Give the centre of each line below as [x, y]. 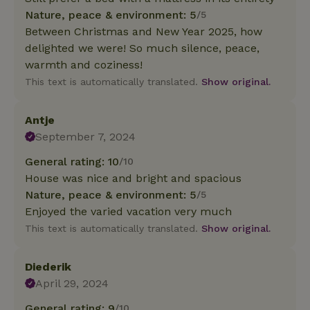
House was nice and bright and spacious [133, 178]
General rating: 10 [72, 161]
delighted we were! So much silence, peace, [142, 48]
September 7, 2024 [86, 136]
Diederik [48, 266]
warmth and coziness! [84, 64]
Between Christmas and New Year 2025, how [144, 31]
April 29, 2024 [72, 283]
